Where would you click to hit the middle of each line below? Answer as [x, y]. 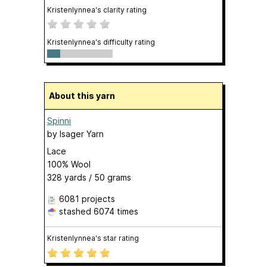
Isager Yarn [82, 134]
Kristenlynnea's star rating [93, 238]
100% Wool [69, 164]
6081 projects [87, 199]
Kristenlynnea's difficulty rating [101, 42]
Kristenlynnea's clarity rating [97, 10]
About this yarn [85, 96]
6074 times [116, 212]
